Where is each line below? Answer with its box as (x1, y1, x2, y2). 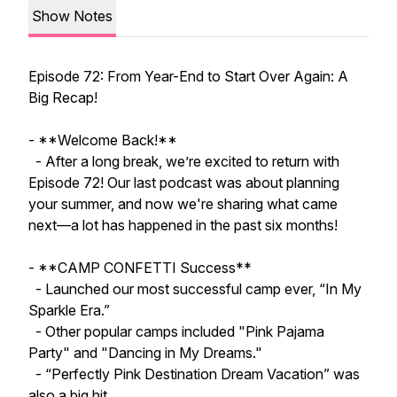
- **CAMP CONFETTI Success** (28, 259, 252, 276)
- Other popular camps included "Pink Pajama (28, 323, 324, 340)
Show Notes (32, 7, 113, 25)
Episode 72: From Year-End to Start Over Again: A (28, 67, 348, 85)
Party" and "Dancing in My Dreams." (28, 344, 262, 362)
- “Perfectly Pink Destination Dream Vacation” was (28, 365, 360, 383)
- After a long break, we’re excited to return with (28, 152, 339, 170)
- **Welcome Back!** (28, 131, 181, 149)
